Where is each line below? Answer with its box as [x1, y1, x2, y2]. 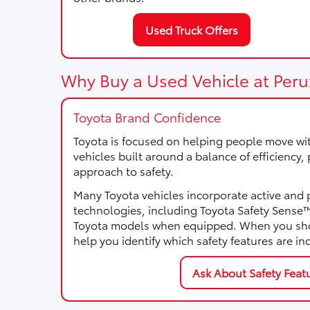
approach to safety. [73, 163, 174, 179]
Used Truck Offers [145, 21, 239, 37]
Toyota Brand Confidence [73, 108, 221, 126]
